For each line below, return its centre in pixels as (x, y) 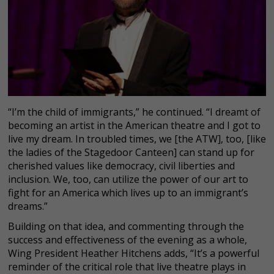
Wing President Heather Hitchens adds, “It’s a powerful (134, 254)
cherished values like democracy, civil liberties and (121, 166)
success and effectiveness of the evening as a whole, (128, 240)
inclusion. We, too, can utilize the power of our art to (128, 180)
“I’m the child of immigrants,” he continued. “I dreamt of (134, 112)
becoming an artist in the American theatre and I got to (134, 126)
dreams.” (28, 206)
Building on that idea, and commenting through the (126, 227)
